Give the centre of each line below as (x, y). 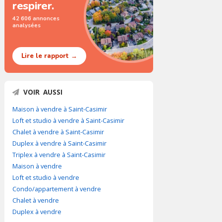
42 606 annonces (36, 18)
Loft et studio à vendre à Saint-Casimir (68, 120)
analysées (27, 25)
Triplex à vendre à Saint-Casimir (59, 155)
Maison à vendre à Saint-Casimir (60, 109)
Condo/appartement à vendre (57, 189)
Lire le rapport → (49, 56)
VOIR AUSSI (43, 92)
